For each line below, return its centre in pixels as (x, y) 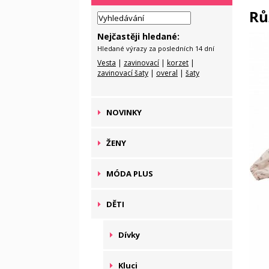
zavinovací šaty (123, 73)
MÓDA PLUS (130, 174)
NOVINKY (124, 112)
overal (167, 73)
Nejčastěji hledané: (138, 36)
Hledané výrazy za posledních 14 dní (156, 48)
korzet (178, 63)
